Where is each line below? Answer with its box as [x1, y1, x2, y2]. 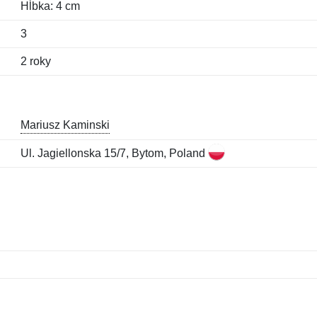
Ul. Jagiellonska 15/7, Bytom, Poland [20, 147, 208, 159]
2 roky [20, 55, 51, 67]
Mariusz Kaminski [20, 119, 110, 131]
